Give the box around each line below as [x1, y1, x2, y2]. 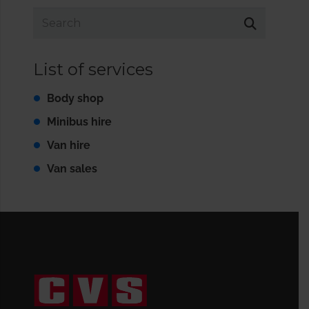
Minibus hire [47, 115, 112, 129]
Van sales [47, 162, 97, 176]
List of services [33, 59, 153, 80]
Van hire [47, 139, 90, 152]
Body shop [47, 92, 103, 106]
